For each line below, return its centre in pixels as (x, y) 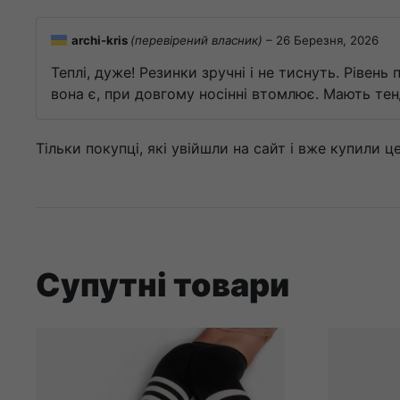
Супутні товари (162, 284)
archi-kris (101, 41)
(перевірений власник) (196, 41)
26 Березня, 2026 (327, 41)
